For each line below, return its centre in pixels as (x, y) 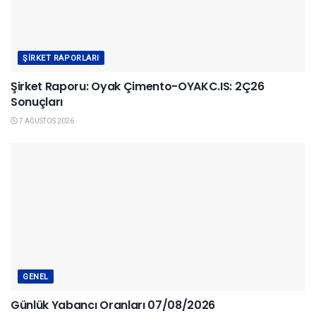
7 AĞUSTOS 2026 (46, 121)
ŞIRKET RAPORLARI (61, 59)
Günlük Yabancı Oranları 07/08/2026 (113, 305)
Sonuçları (37, 102)
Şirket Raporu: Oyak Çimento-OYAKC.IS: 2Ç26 (138, 87)
